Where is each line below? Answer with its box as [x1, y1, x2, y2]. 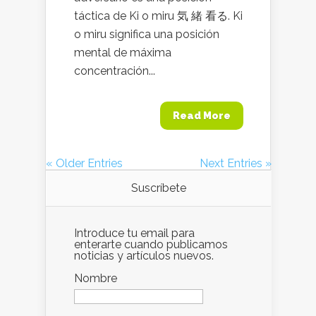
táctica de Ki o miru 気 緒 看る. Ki [74, 9, 243, 23]
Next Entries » [200, 157, 272, 170]
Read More [173, 110, 231, 121]
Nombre [74, 272, 117, 285]
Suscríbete [130, 181, 186, 195]
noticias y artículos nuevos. [74, 249, 214, 262]
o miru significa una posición [74, 28, 219, 41]
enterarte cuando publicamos [74, 238, 228, 251]
